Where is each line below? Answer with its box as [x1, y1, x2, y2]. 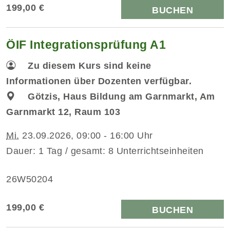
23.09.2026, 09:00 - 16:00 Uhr [19, 130, 153, 141]
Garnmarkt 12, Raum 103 [6, 106, 120, 117]
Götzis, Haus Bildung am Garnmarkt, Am [28, 91, 215, 102]
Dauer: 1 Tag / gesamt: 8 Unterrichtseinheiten [6, 145, 204, 156]
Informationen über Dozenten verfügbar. [6, 75, 191, 86]
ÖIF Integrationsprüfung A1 [6, 37, 166, 51]
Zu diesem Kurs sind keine [28, 60, 151, 71]
